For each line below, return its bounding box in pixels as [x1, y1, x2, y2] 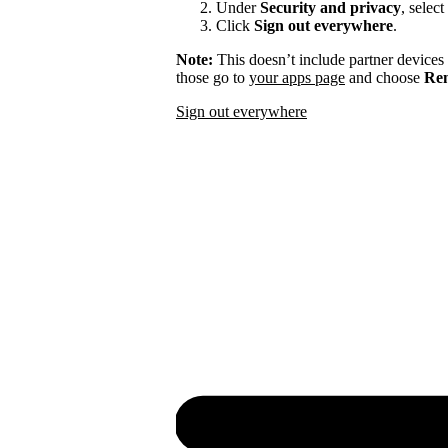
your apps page [249, 69, 345, 87]
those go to [176, 69, 249, 87]
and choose [345, 69, 424, 87]
